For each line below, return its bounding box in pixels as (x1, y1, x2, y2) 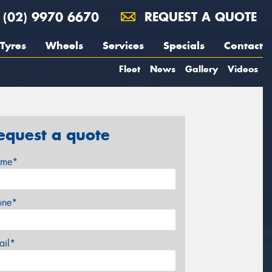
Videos (228, 63, 258, 75)
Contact (224, 39, 263, 52)
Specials (163, 39, 205, 52)
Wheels (46, 39, 83, 52)
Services (103, 39, 144, 52)
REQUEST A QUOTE (140, 9, 257, 24)
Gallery (185, 63, 218, 75)
